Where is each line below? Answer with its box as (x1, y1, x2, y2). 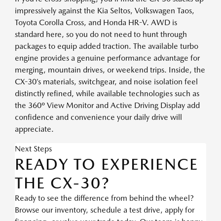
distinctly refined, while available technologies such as (15, 88, 199, 98)
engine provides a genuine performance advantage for (15, 53, 200, 63)
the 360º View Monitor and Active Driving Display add (15, 100, 200, 110)
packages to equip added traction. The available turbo (15, 41, 198, 51)
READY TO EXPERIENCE (15, 154, 198, 174)
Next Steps (15, 144, 52, 153)
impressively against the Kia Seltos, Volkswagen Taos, (15, 5, 194, 15)
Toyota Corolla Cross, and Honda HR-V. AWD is (15, 17, 177, 27)
